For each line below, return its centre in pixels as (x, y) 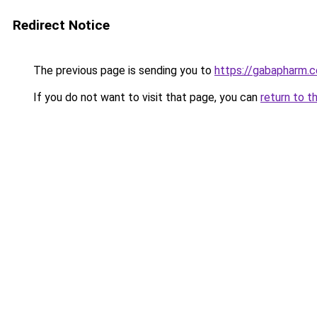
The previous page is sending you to (122, 70)
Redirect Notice (61, 25)
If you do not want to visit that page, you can (145, 97)
